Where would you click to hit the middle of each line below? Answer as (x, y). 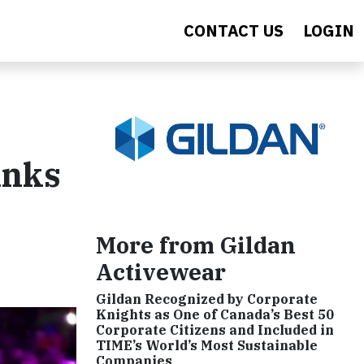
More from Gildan (196, 245)
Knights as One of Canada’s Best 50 (215, 315)
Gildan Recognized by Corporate (207, 299)
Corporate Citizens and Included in (215, 330)
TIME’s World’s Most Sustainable (207, 346)
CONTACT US (234, 30)
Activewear (161, 272)
